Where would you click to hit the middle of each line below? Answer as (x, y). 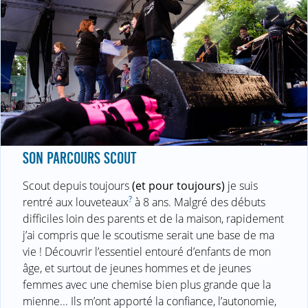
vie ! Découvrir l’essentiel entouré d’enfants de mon (147, 251)
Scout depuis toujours (77, 185)
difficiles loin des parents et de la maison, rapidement (153, 218)
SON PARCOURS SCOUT (79, 158)
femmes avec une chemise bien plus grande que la (147, 284)
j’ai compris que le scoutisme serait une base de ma (148, 235)
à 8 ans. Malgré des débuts (199, 202)
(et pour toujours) (178, 185)
